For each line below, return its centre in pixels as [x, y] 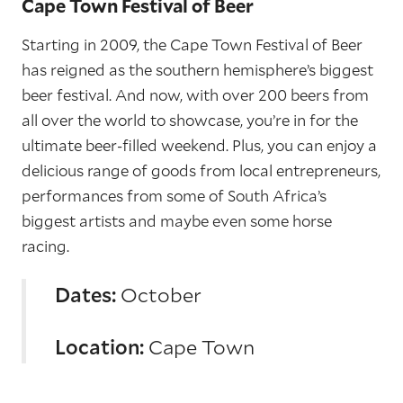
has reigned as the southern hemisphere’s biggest [197, 70]
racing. [45, 246]
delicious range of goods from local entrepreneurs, [201, 170]
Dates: [85, 295]
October [159, 295]
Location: [99, 347]
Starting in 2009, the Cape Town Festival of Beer [192, 45]
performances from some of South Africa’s [174, 196]
